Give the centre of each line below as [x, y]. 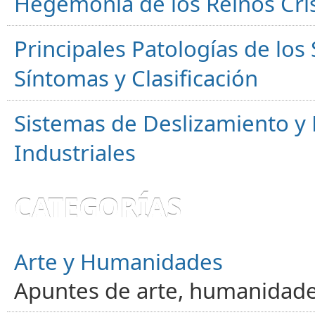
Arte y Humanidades [118, 261]
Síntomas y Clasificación [136, 78]
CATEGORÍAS [98, 207]
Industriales [75, 152]
